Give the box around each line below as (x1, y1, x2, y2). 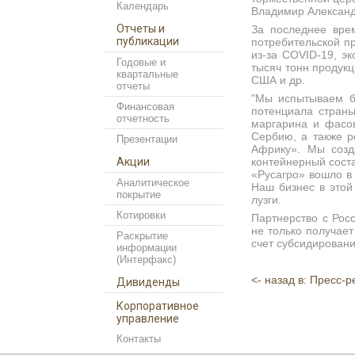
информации (116, 242, 177, 254)
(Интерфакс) (116, 254, 176, 265)
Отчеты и (116, 22, 165, 35)
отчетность (116, 113, 170, 124)
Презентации (116, 133, 177, 145)
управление (116, 312, 179, 325)
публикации (116, 35, 179, 48)
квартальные (116, 68, 178, 80)
